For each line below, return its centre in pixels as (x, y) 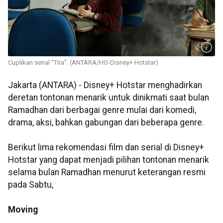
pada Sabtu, (31, 185)
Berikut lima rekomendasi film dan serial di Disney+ (106, 148)
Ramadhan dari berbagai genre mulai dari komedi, (102, 110)
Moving (23, 210)
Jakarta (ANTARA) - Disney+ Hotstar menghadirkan (105, 85)
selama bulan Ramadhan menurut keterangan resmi (107, 172)
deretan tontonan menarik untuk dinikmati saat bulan (109, 98)
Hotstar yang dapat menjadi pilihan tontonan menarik (109, 160)
